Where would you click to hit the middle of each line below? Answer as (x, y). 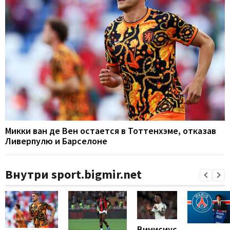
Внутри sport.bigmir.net (73, 175)
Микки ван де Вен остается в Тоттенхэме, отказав (111, 131)
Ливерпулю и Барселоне (56, 141)
